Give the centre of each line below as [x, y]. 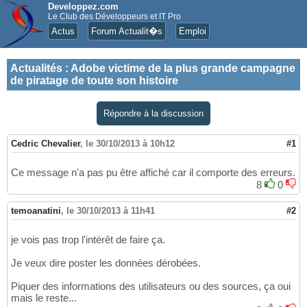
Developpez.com [83, 7]
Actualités [36, 68]
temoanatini [36, 211]
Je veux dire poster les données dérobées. [106, 263]
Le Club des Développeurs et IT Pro [114, 16]
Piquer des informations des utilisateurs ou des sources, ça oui [151, 286]
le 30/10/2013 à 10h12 [130, 144]
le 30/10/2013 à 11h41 [111, 211]
